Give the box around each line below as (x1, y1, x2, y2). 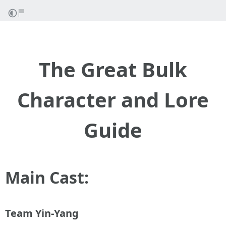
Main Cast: (5, 166, 89, 188)
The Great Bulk (39, 55, 187, 83)
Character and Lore (17, 86, 209, 114)
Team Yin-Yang (5, 206, 79, 220)
